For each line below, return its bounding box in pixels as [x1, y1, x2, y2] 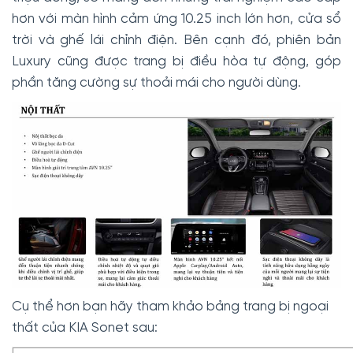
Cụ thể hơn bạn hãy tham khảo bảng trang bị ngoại [12, 299, 329, 314]
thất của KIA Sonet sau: [12, 320, 158, 335]
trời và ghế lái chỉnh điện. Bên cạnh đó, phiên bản [12, 33, 341, 48]
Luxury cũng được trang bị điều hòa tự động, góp [12, 54, 341, 69]
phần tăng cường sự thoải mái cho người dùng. [12, 76, 301, 91]
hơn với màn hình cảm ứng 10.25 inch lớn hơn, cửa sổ [12, 12, 341, 27]
